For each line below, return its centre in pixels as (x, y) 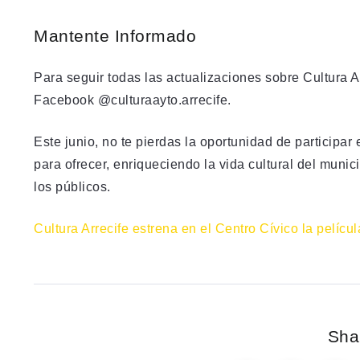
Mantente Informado (115, 35)
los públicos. (72, 186)
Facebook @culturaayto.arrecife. (133, 100)
